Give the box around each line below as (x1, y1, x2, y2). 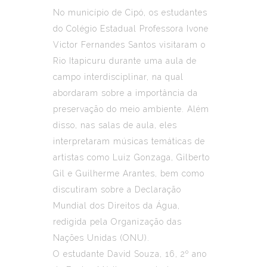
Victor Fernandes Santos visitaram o (53, 39, 206, 49)
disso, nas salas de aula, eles (53, 120, 177, 130)
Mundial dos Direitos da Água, (53, 200, 180, 210)
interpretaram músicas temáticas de (53, 136, 205, 146)
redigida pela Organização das (53, 216, 182, 226)
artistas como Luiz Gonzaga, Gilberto (53, 152, 210, 162)
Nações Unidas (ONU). (53, 232, 150, 243)
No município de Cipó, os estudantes (53, 7, 207, 17)
